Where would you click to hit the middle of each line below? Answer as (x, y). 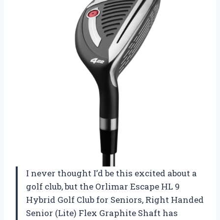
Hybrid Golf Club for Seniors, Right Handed (115, 199)
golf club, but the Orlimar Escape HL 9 (103, 186)
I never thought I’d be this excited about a (111, 173)
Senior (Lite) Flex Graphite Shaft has (102, 213)
